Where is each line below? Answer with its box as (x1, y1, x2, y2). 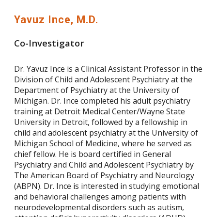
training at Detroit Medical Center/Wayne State (14, 106, 186, 117)
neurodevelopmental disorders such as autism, (14, 202, 185, 213)
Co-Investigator (14, 37, 85, 49)
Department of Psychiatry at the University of (14, 85, 180, 96)
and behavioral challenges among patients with (14, 191, 186, 202)
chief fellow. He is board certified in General (14, 149, 171, 160)
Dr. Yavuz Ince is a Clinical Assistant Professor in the (14, 63, 203, 75)
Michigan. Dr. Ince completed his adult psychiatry (14, 95, 191, 107)
